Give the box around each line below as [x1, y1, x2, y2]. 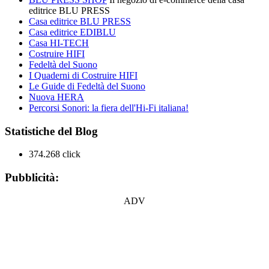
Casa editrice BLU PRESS [29, 16, 131, 26]
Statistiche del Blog [5, 124, 98, 138]
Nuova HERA [29, 91, 84, 102]
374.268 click [29, 149, 80, 160]
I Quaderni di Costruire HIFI [29, 70, 138, 80]
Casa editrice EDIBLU [29, 26, 116, 37]
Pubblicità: [5, 171, 59, 184]
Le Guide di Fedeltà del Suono [29, 80, 145, 91]
